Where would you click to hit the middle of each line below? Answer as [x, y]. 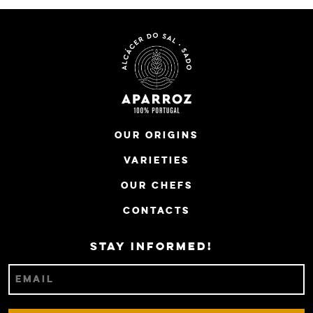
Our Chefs [156, 185]
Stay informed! [152, 247]
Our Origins [156, 135]
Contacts [156, 211]
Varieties [156, 160]
